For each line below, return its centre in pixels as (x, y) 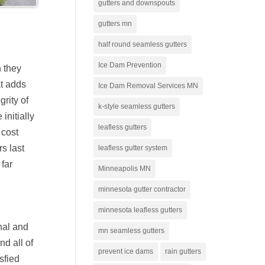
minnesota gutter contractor (142, 189)
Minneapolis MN (125, 168)
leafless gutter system (133, 148)
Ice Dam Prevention (130, 65)
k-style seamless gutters (137, 106)
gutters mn (115, 23)
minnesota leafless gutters (140, 210)
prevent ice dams (126, 251)
